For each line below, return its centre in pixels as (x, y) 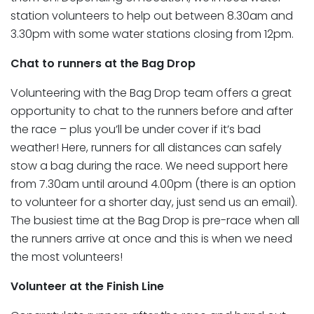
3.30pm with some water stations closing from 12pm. (155, 34)
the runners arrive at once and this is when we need (151, 238)
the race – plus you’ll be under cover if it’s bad (136, 129)
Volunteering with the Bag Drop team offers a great (151, 93)
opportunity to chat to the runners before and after (152, 111)
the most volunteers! (69, 257)
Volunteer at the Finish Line (87, 286)
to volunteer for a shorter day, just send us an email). (154, 202)
